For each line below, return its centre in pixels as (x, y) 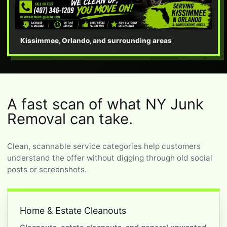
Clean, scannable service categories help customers (104, 146)
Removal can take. (70, 119)
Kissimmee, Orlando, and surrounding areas (96, 40)
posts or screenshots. (47, 169)
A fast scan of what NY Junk (105, 104)
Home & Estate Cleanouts (73, 210)
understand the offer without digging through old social (110, 158)
